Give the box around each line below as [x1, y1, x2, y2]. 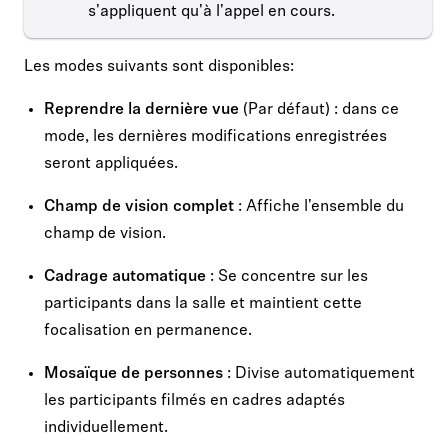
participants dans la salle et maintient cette [44, 295, 362, 312]
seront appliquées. [44, 155, 178, 172]
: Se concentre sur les [206, 268, 368, 285]
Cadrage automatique [44, 268, 206, 285]
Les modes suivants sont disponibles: [24, 58, 294, 75]
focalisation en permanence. [44, 322, 252, 339]
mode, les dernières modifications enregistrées [44, 128, 387, 145]
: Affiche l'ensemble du [234, 198, 404, 215]
